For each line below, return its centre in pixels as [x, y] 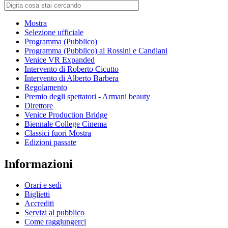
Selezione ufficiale [54, 32]
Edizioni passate [50, 142]
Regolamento [46, 87]
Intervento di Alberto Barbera [72, 78]
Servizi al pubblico [54, 213]
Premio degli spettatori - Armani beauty [87, 96]
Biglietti [37, 194]
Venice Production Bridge [66, 115]
